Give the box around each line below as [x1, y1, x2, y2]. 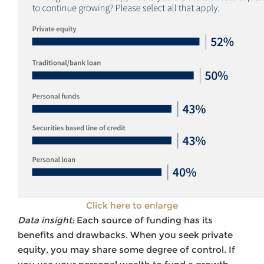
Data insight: [18, 214, 74, 226]
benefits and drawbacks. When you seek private [18, 229, 233, 240]
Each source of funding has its [74, 214, 213, 226]
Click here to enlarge [86, 199, 178, 211]
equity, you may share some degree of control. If [18, 243, 235, 255]
